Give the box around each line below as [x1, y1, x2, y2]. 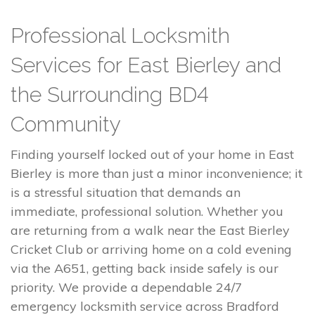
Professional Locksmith [11, 23, 230, 49]
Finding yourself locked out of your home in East [11, 146, 294, 163]
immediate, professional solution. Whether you [11, 203, 283, 220]
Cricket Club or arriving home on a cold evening [11, 241, 292, 258]
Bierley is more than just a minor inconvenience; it [11, 165, 302, 182]
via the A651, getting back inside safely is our [11, 260, 278, 277]
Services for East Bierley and [11, 53, 281, 78]
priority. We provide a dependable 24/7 [11, 279, 243, 296]
